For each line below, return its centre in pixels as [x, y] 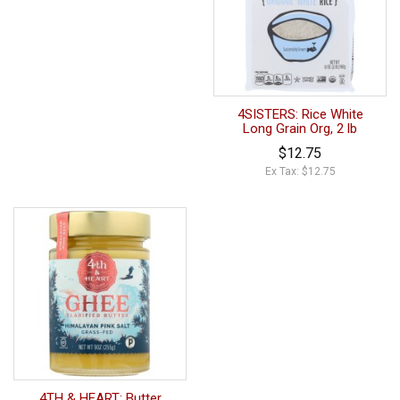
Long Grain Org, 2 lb [300, 128]
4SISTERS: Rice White [300, 114]
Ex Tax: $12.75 [300, 171]
